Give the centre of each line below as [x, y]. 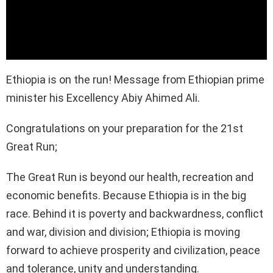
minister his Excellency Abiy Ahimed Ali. [103, 97]
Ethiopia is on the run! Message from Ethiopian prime [135, 79]
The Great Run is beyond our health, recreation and [130, 177]
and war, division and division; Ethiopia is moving [123, 232]
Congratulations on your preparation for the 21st [125, 128]
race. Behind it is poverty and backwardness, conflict [135, 213]
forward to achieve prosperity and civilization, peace [133, 250]
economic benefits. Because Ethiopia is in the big [126, 195]
